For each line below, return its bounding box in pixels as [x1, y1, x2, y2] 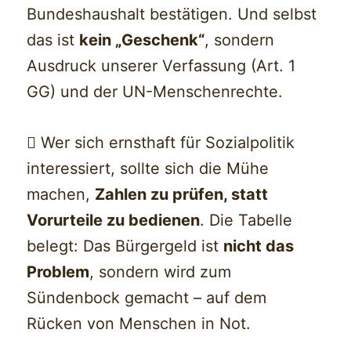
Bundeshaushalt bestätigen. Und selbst [27, 4, 317, 24]
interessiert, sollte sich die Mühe [27, 158, 270, 178]
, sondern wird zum [89, 262, 232, 281]
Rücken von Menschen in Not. [27, 313, 251, 333]
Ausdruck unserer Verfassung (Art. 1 [27, 56, 296, 75]
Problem [27, 262, 90, 281]
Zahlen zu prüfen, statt [95, 184, 269, 204]
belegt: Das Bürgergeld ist [27, 236, 224, 255]
